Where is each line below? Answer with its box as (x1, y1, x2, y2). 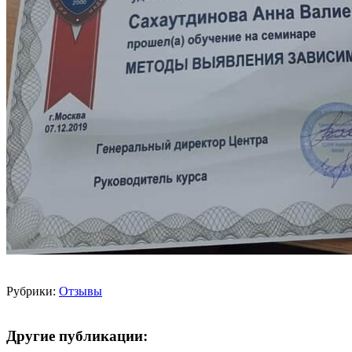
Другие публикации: (6, 327, 148, 344)
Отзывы (59, 284, 102, 298)
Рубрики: (6, 284, 59, 298)
